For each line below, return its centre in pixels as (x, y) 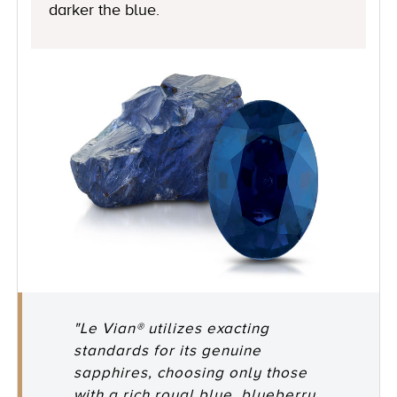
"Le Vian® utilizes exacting (172, 329)
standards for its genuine (168, 351)
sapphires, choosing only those (191, 373)
